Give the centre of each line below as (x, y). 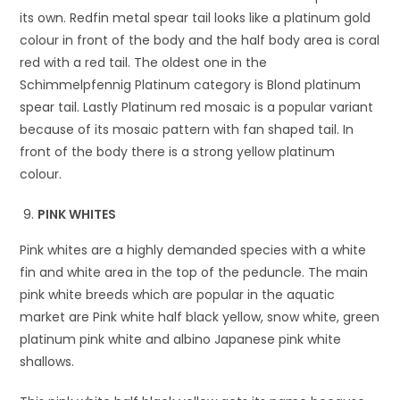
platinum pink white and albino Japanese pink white (181, 339)
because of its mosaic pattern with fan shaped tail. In (187, 129)
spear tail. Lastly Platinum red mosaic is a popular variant (197, 107)
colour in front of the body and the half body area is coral (200, 40)
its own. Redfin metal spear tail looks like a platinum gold (196, 17)
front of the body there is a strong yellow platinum (178, 151)
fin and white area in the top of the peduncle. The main (194, 272)
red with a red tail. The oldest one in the (144, 62)
